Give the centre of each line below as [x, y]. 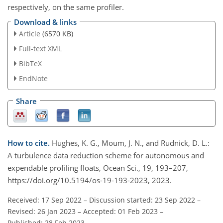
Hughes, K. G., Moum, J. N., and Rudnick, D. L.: [131, 143]
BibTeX [30, 63]
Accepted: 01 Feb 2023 [120, 211]
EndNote [33, 78]
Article [29, 34]
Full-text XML [40, 49]
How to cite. [30, 143]
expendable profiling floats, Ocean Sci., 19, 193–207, [98, 167]
